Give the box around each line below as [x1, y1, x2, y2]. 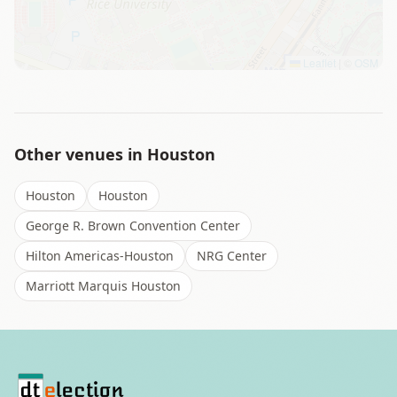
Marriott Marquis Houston [26, 277, 181, 294]
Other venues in [14, 144, 147, 165]
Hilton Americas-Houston [26, 247, 174, 264]
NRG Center [197, 247, 267, 264]
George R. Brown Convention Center [26, 217, 240, 234]
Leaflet [300, 55, 336, 70]
